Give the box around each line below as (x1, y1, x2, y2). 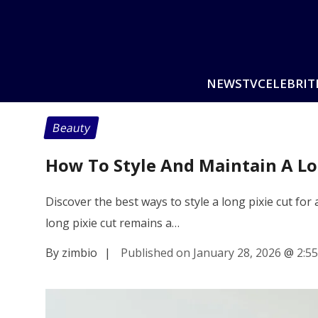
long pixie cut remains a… (45, 214, 180, 231)
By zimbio (45, 244, 97, 261)
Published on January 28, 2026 (121, 244, 281, 261)
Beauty (51, 120, 92, 136)
